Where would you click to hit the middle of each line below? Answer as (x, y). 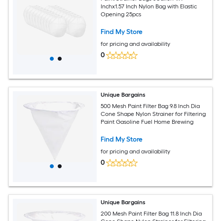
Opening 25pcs (121, 14)
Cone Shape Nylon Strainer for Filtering (153, 114)
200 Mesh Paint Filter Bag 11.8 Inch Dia (151, 213)
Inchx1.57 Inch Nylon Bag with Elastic (149, 6)
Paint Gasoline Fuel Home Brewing (147, 122)
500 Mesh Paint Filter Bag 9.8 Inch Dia (150, 106)
